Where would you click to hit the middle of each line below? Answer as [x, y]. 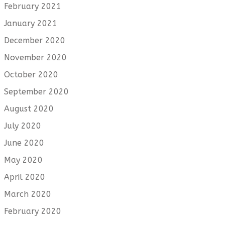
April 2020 [25, 177]
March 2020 [28, 194]
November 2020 [35, 58]
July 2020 [23, 126]
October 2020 [31, 75]
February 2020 [33, 211]
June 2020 [24, 143]
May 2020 [23, 160]
